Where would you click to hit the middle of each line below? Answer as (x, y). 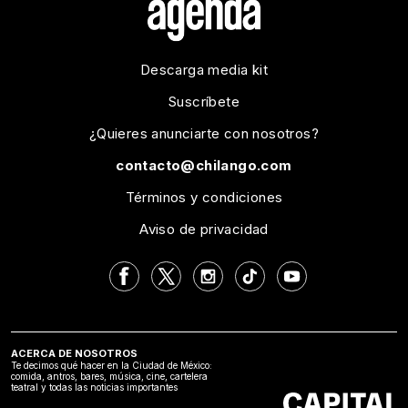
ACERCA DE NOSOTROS (74, 353)
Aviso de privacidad (204, 229)
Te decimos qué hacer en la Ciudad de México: (112, 365)
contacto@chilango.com (204, 165)
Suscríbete (204, 101)
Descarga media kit (204, 69)
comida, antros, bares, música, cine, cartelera (109, 376)
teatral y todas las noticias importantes (94, 387)
